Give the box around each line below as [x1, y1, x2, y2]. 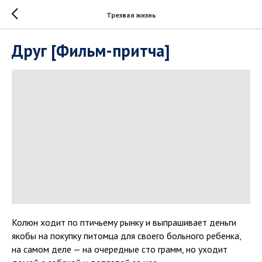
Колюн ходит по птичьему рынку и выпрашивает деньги [12, 216, 236, 228]
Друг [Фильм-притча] [12, 40, 170, 61]
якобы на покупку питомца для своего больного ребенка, [12, 229, 241, 242]
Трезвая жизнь [106, 10, 156, 19]
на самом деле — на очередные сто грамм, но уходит [12, 243, 227, 255]
